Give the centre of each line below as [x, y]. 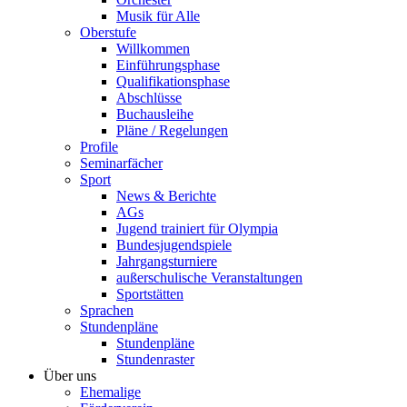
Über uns [70, 375]
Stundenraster [155, 359]
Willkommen [153, 48]
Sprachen [107, 310]
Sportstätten [150, 293]
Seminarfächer [121, 163]
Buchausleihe [155, 114]
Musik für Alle [158, 15]
